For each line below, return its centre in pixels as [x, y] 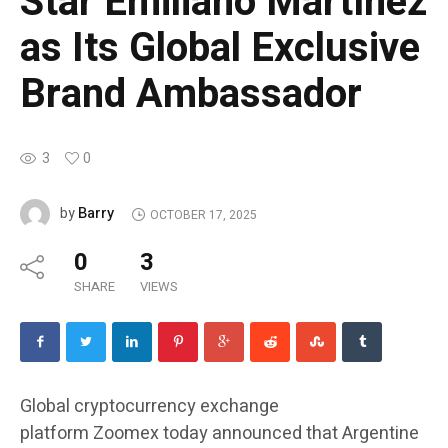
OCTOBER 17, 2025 [203, 214]
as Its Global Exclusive [220, 49]
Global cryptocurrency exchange [149, 407]
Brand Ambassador [191, 95]
